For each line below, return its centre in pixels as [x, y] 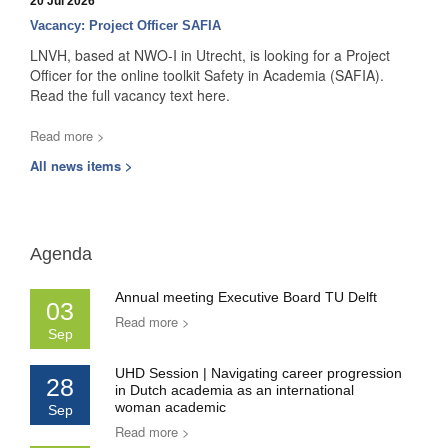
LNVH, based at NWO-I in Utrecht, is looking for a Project [210, 55]
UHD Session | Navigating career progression [258, 373]
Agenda [61, 254]
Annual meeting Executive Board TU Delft [246, 297]
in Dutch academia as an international [234, 390]
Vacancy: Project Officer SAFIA [125, 26]
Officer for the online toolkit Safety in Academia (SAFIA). [207, 75]
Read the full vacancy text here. [132, 95]
